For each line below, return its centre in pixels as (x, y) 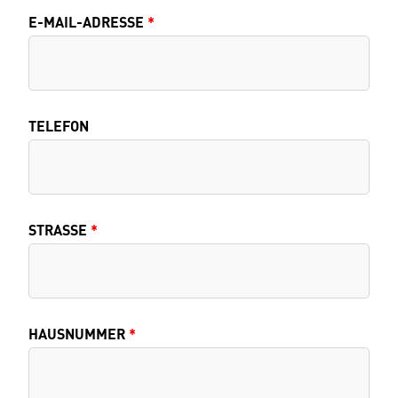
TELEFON (59, 126)
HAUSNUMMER (77, 334)
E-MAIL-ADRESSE (86, 22)
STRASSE (58, 230)
